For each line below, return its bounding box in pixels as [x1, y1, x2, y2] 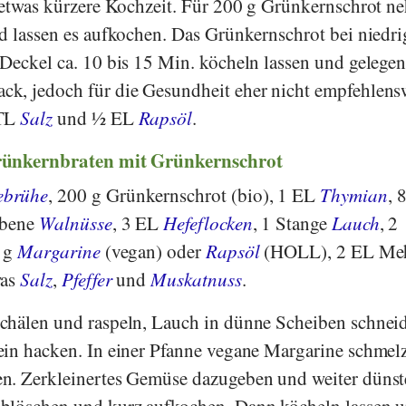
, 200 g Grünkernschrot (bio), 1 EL [48, 181, 321, 208]
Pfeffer [61, 266, 112, 292]
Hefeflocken [163, 209, 253, 236]
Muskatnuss [150, 266, 242, 292]
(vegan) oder [100, 237, 206, 264]
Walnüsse [39, 209, 112, 236]
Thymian [320, 181, 388, 208]
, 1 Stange [252, 209, 332, 236]
